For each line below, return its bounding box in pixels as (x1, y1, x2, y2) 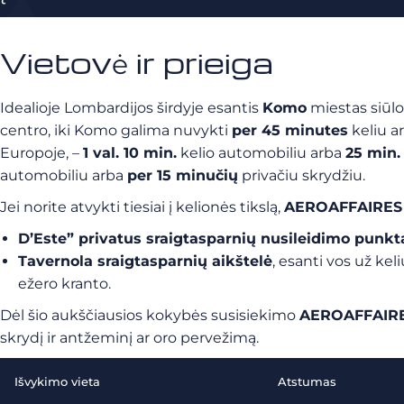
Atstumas (278, 374, 336, 389)
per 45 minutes (232, 122, 348, 139)
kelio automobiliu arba (177, 144, 345, 161)
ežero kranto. (18, 275, 111, 292)
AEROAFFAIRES (284, 198, 402, 216)
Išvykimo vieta (14, 374, 100, 389)
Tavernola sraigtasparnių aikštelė (18, 252, 272, 270)
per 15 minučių (127, 167, 238, 184)
